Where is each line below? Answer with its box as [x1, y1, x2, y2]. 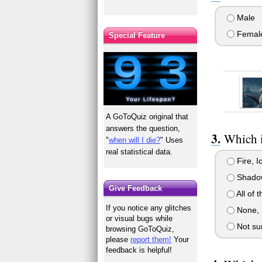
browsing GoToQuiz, [106, 225, 175, 234]
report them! [130, 235, 172, 244]
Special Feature [109, 30, 166, 40]
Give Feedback [109, 184, 163, 193]
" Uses [160, 135, 184, 144]
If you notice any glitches [106, 204, 192, 213]
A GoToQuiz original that [106, 112, 189, 121]
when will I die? [109, 135, 161, 144]
